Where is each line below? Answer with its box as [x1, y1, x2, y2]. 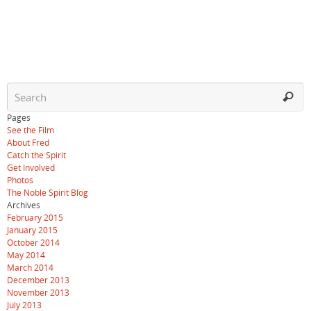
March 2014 [7, 262, 53, 274]
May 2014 [7, 249, 45, 261]
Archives [7, 199, 40, 211]
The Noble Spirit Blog [7, 187, 88, 199]
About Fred [7, 137, 49, 149]
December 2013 [7, 274, 69, 286]
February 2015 [7, 212, 63, 224]
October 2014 [7, 237, 60, 249]
